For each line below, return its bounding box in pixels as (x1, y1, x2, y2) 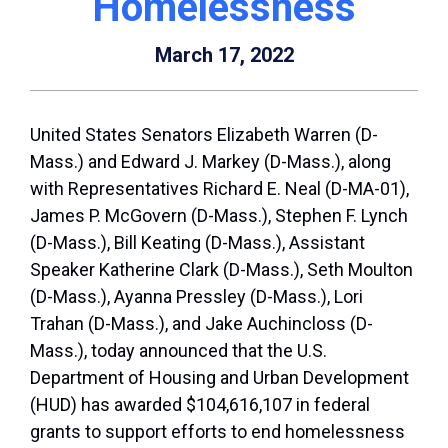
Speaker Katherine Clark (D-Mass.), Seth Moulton (30, 259, 413, 281)
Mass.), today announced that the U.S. (30, 340, 327, 362)
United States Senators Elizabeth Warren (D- (30, 124, 378, 146)
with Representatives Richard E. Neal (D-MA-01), (30, 178, 409, 200)
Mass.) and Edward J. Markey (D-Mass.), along (30, 151, 391, 173)
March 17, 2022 (154, 43, 294, 68)
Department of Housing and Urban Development (30, 367, 409, 389)
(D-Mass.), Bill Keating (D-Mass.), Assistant (30, 232, 365, 254)
